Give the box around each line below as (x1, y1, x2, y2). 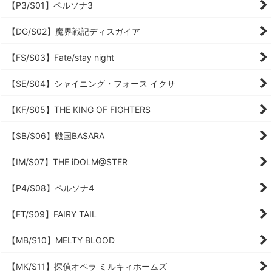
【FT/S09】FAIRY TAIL (7, 209, 97, 219)
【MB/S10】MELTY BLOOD (7, 235, 115, 245)
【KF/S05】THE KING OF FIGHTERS (7, 104, 151, 115)
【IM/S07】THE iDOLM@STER (7, 157, 127, 167)
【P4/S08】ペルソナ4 (7, 183, 94, 193)
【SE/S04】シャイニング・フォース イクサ (7, 78, 175, 89)
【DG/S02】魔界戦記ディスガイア (7, 26, 140, 36)
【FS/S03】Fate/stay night (7, 52, 114, 63)
